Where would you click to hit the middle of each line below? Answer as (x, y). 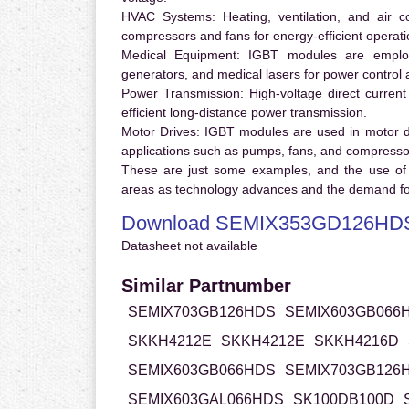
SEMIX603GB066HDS (201, 371)
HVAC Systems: (168, 17)
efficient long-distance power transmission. (244, 113)
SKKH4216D (356, 341)
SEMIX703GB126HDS (201, 312)
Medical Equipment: (180, 55)
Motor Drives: (160, 132)
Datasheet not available (189, 246)
